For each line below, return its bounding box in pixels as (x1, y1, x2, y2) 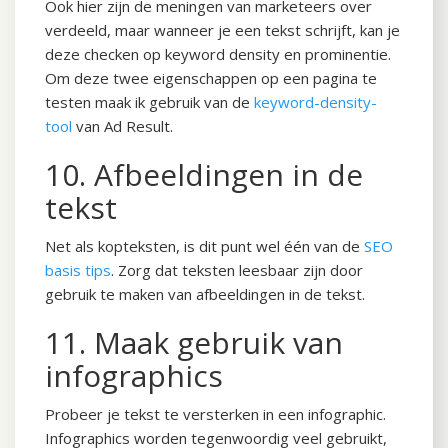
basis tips (45, 260, 111, 281)
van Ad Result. (72, 116, 173, 137)
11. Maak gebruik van (45, 322, 343, 364)
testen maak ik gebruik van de (45, 92, 254, 113)
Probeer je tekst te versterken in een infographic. (45, 404, 386, 425)
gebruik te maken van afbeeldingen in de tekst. (45, 284, 365, 305)
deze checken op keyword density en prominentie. (45, 44, 391, 65)
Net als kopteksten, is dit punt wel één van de (45, 236, 364, 257)
